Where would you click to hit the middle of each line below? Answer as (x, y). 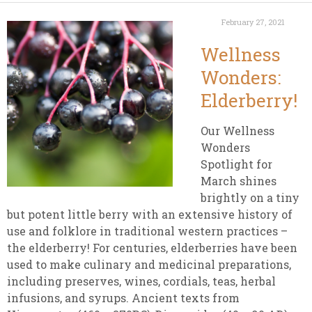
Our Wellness (237, 131)
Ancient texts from (186, 298)
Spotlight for (236, 164)
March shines (239, 181)
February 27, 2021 (253, 22)
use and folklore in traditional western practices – (147, 231)
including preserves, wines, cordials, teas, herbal (141, 281)
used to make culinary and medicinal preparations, (149, 264)
